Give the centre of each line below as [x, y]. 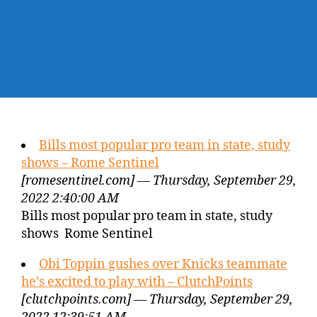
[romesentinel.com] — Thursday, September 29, [159, 181]
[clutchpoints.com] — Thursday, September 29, [157, 300]
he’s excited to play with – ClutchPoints [137, 282]
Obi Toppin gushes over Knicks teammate [163, 264]
